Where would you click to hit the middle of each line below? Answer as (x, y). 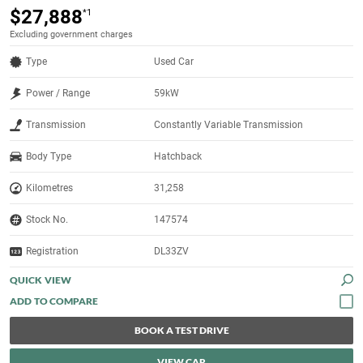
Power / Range (58, 94)
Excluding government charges (71, 35)
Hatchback (178, 157)
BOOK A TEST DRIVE (181, 331)
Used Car (174, 62)
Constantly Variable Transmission (229, 125)
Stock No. (47, 220)
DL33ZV (172, 252)
